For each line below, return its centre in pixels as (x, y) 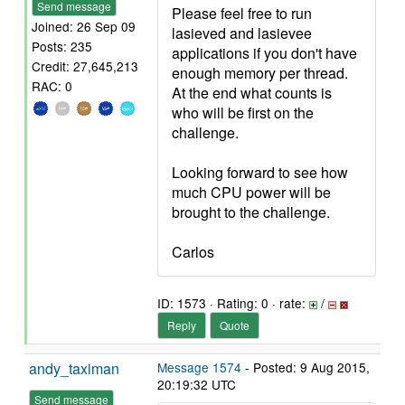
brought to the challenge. (251, 212)
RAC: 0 (52, 86)
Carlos (193, 252)
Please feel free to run (242, 13)
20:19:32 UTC (197, 384)
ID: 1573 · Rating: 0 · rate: (233, 303)
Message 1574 (199, 367)
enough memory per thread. (260, 73)
